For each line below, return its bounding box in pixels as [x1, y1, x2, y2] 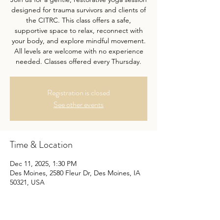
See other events [54, 99, 104, 110]
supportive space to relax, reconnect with [14, 26, 143, 35]
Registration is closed [47, 87, 110, 98]
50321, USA [10, 178, 45, 187]
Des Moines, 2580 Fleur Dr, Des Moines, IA [10, 168, 140, 177]
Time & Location [10, 137, 73, 152]
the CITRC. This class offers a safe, [26, 16, 131, 25]
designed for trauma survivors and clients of [11, 5, 146, 14]
